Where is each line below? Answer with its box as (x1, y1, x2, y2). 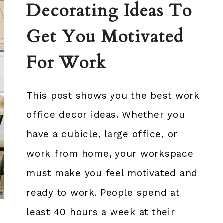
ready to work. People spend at (26, 186, 180, 198)
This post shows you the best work (26, 89, 200, 101)
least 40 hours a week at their (26, 206, 175, 218)
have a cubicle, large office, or (26, 128, 178, 140)
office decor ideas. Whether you (26, 109, 185, 120)
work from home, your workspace (26, 147, 194, 159)
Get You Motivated (26, 24, 184, 49)
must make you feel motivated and (26, 167, 198, 179)
